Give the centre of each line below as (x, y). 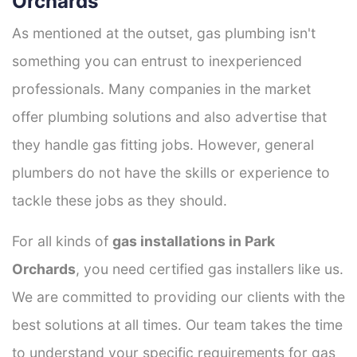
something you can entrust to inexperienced (157, 61)
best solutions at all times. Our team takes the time (177, 324)
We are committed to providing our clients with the (178, 296)
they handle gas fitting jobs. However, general (163, 144)
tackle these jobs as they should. (120, 200)
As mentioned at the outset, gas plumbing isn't (164, 33)
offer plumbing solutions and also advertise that (169, 116)
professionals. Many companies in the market (161, 88)
